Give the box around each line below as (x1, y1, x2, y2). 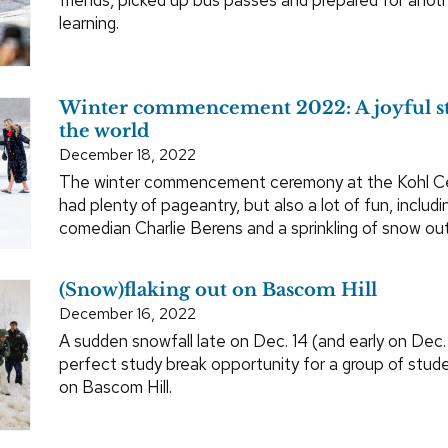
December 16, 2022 (59, 302, 196, 324)
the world (59, 119, 149, 142)
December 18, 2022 (59, 143, 196, 165)
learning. (59, 11, 119, 34)
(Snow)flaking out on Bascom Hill (59, 278, 377, 301)
